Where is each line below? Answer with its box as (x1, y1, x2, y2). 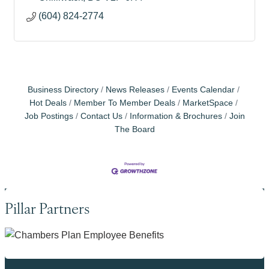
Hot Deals (29, 98, 67, 107)
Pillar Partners (5, 197, 89, 218)
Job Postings (24, 112, 73, 121)
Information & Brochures (129, 112, 222, 121)
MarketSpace (182, 98, 233, 107)
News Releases (105, 85, 165, 94)
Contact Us (80, 112, 122, 121)
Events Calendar (171, 85, 235, 94)
